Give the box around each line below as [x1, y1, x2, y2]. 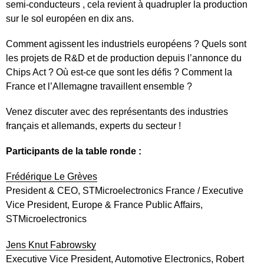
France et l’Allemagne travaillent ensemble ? [6, 81, 192, 91]
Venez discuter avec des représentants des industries [6, 107, 228, 117]
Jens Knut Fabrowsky [6, 239, 96, 250]
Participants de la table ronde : [6, 146, 141, 157]
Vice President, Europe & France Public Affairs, [6, 200, 203, 210]
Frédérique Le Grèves [6, 171, 97, 182]
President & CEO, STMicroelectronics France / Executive [6, 186, 243, 196]
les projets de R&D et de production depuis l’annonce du [6, 52, 242, 63]
